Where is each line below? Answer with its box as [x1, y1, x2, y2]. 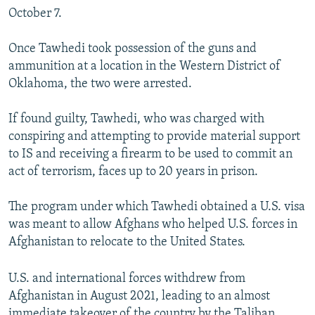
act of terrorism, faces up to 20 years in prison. [8, 165, 258, 179]
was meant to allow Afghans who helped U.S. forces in [8, 217, 297, 231]
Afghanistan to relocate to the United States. [8, 235, 245, 249]
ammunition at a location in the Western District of [8, 59, 281, 73]
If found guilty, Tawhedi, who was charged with [8, 112, 264, 126]
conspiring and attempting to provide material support [8, 129, 300, 143]
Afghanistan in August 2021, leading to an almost [8, 289, 270, 303]
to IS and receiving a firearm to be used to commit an [8, 147, 292, 161]
